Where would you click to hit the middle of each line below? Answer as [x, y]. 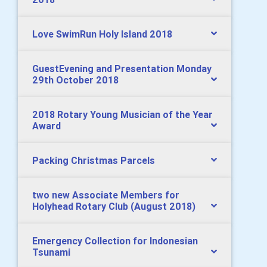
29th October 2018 [75, 80]
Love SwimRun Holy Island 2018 [102, 34]
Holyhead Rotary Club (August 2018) [114, 207]
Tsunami [51, 252]
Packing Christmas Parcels [94, 161]
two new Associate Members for [106, 195]
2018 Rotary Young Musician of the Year [122, 115]
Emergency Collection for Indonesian [115, 241]
